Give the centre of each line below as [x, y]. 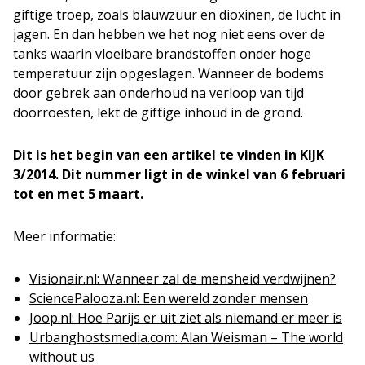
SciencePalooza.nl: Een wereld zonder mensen [169, 298]
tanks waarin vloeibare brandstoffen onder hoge [162, 54]
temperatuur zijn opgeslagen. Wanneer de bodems [169, 73]
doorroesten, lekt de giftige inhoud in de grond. [158, 112]
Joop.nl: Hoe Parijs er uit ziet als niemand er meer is [186, 318]
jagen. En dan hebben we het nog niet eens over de [169, 34]
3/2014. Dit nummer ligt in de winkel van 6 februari [179, 174]
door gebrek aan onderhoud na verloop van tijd [158, 93]
